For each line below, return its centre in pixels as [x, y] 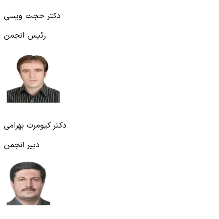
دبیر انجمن [22, 145]
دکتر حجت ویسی [32, 16]
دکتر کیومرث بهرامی [35, 125]
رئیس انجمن [25, 35]
